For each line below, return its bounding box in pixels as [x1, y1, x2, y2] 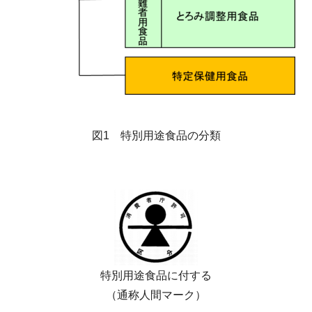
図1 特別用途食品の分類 [91, 130, 221, 142]
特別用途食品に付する [100, 270, 212, 282]
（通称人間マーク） [106, 289, 206, 302]
